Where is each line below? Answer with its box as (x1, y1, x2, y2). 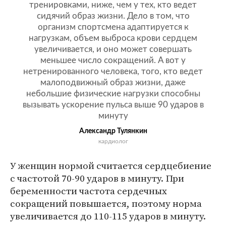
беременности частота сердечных (10, 184, 167, 197)
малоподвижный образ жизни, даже (40, 78, 186, 87)
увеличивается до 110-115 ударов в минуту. (10, 209, 206, 222)
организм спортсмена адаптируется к (37, 22, 189, 31)
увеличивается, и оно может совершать (34, 44, 192, 53)
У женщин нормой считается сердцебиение (10, 158, 211, 172)
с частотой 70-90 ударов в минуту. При (10, 171, 184, 185)
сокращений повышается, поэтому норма (10, 196, 202, 210)
